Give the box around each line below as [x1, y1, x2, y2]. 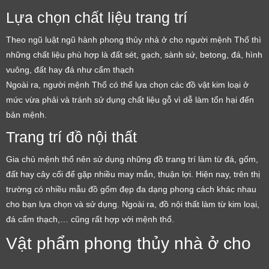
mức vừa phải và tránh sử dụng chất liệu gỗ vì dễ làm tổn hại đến [6, 94, 254, 104]
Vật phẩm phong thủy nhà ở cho [6, 234, 251, 253]
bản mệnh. [6, 109, 47, 119]
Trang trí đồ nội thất [6, 128, 137, 145]
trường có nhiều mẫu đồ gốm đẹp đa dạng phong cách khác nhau [6, 184, 256, 194]
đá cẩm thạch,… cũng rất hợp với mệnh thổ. [6, 214, 174, 224]
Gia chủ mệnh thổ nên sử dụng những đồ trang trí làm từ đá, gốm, [6, 154, 258, 164]
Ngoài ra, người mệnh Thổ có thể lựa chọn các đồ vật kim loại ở [6, 79, 249, 89]
